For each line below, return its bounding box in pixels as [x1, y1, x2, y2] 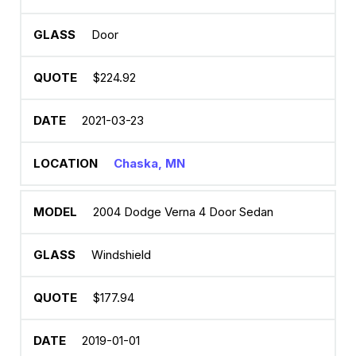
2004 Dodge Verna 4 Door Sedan [93, 204, 273, 219]
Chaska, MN [114, 156, 185, 171]
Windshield [91, 247, 151, 262]
